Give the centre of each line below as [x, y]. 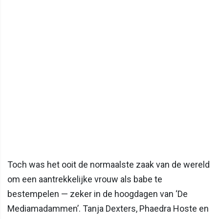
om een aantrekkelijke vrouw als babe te [85, 179]
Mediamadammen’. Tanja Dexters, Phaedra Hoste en [108, 208]
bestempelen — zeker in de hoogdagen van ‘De [98, 194]
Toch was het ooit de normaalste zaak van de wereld [109, 164]
